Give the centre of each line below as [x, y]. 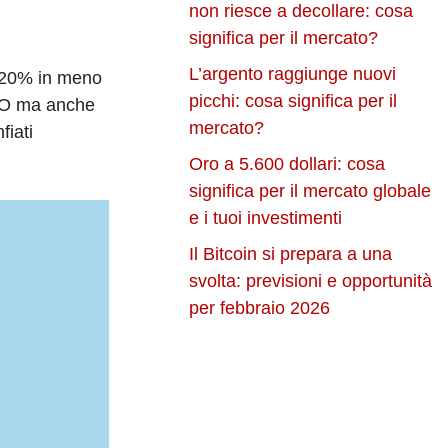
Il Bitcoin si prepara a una [291, 254]
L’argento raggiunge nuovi [293, 74]
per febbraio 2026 [260, 308]
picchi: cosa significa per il [293, 101]
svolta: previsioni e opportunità [311, 281]
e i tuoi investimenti [266, 218]
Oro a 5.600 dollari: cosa [287, 164]
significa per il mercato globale [310, 191]
